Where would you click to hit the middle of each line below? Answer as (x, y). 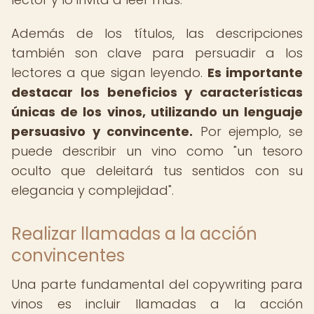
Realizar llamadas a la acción (134, 234)
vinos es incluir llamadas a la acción (157, 304)
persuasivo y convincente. (102, 131)
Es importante (255, 73)
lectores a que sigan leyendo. (109, 73)
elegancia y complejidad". (93, 190)
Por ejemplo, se (248, 131)
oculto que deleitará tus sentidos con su (157, 171)
